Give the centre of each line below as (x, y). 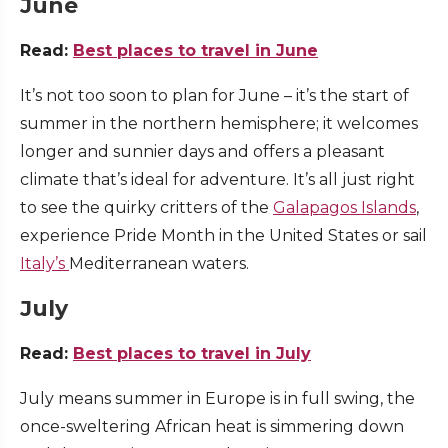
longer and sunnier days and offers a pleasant (202, 152)
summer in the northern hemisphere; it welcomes (219, 124)
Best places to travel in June (195, 51)
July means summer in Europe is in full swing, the (217, 399)
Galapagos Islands (344, 208)
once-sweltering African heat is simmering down (212, 427)
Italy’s (44, 264)
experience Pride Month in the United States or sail (223, 236)
